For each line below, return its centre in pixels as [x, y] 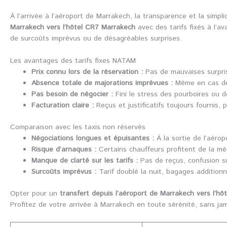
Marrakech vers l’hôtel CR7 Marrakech [73, 27]
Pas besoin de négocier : [72, 94]
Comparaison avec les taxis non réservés [78, 127]
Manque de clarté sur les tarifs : [85, 161]
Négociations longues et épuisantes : [93, 139]
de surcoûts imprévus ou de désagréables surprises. [96, 38]
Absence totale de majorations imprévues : [102, 83]
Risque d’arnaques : [64, 150]
